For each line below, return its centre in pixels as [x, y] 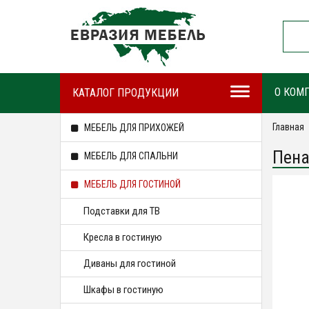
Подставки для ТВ [122, 211]
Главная [288, 127]
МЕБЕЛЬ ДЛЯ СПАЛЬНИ [130, 156]
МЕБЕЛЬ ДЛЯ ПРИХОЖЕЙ [133, 128]
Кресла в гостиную [123, 237]
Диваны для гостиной [130, 263]
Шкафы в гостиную [123, 290]
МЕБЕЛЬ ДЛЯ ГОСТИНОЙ [131, 184]
